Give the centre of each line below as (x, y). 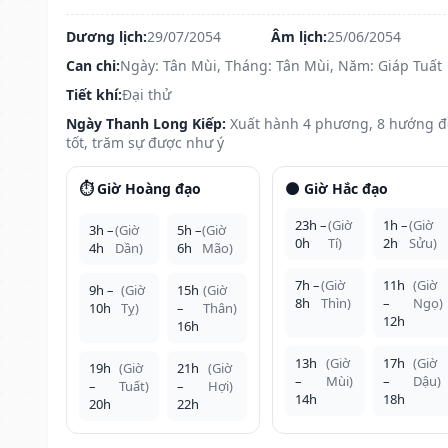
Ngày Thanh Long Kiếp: (146, 123)
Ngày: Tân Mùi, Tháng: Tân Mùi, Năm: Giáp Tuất (281, 65)
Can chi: (93, 65)
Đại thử (146, 94)
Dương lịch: (106, 36)
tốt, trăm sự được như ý (145, 142)
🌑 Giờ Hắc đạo (336, 188)
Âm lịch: (298, 36)
